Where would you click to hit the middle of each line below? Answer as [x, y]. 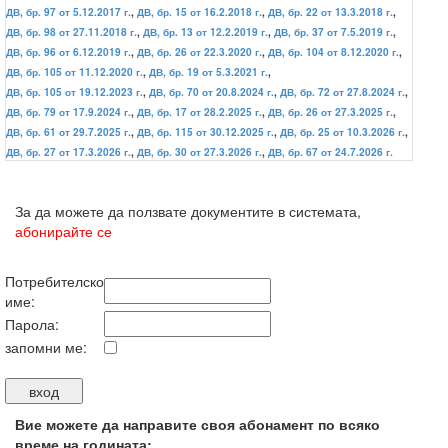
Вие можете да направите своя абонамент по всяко [197, 424]
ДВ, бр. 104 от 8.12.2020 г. [333, 52]
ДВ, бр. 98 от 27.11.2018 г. [71, 32]
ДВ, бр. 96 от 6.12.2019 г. [68, 52]
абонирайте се [63, 231]
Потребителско [54, 281]
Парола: [32, 324]
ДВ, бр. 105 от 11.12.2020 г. [74, 72]
